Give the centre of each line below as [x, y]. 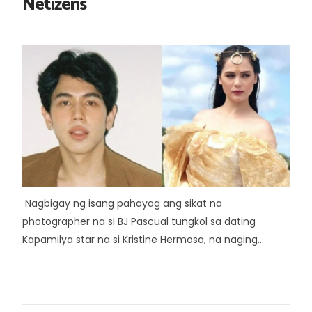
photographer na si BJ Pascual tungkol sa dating [139, 221]
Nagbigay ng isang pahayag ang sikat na [122, 203]
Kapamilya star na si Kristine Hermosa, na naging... [143, 240]
